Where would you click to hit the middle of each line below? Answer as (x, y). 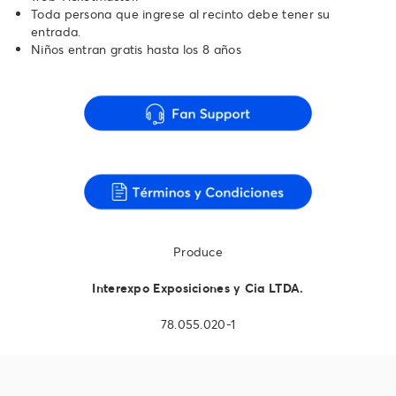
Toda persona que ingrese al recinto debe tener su (181, 13)
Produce (198, 252)
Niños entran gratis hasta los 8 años (136, 49)
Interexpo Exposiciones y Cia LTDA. (198, 288)
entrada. (56, 31)
